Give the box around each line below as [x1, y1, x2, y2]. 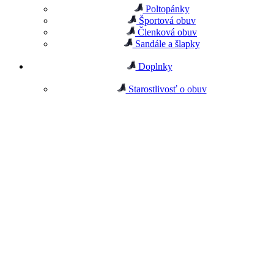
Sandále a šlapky [132, 39, 200, 50]
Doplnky [135, 61, 172, 72]
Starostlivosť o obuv [125, 84, 207, 95]
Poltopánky [143, 4, 190, 15]
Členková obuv [135, 27, 197, 38]
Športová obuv [136, 15, 196, 26]
